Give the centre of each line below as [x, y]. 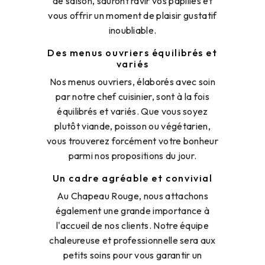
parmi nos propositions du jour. [132, 155]
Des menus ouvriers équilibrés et [132, 52]
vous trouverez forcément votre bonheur [132, 140]
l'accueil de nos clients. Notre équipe [132, 225]
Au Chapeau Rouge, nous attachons [132, 195]
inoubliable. [132, 30]
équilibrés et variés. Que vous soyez [132, 111]
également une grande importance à [132, 210]
